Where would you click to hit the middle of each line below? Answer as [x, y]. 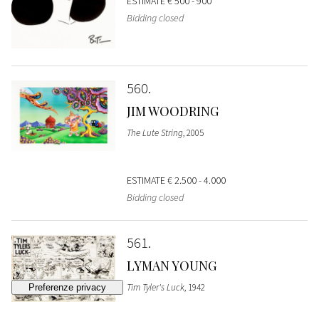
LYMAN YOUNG [171, 265]
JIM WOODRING [172, 111]
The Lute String [155, 132]
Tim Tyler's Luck [155, 287]
